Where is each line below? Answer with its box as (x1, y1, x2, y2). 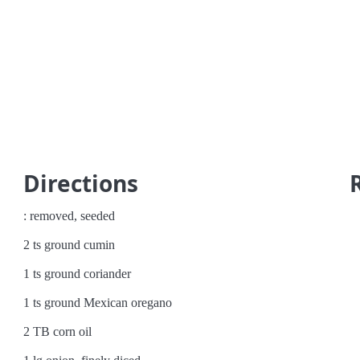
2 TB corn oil (23, 325, 92, 338)
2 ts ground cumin (23, 238, 116, 252)
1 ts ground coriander (23, 267, 132, 280)
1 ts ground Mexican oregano (23, 296, 173, 309)
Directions (23, 168, 139, 198)
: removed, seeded (23, 209, 116, 223)
